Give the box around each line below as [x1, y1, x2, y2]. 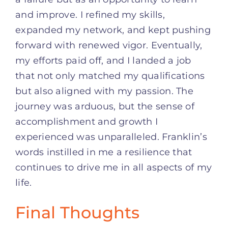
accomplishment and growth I [15, 116, 158, 128]
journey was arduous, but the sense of [15, 101, 194, 112]
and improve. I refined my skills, [15, 9, 165, 21]
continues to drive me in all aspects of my [15, 162, 212, 174]
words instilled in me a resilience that [15, 147, 192, 158]
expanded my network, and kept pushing [15, 24, 211, 36]
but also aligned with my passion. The [15, 85, 193, 97]
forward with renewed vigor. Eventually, [15, 40, 203, 51]
